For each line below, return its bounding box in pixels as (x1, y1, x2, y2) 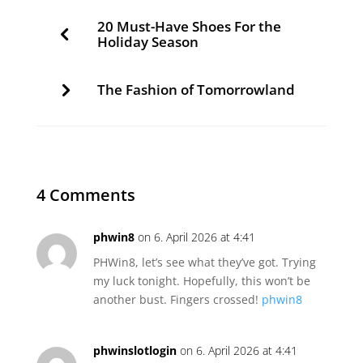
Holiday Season (96, 32, 199, 51)
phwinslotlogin (92, 343, 177, 358)
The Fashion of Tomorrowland (96, 80, 295, 99)
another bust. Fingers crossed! (92, 292, 262, 307)
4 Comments (36, 184, 135, 206)
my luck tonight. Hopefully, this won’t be (92, 273, 310, 288)
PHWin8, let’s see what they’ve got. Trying (92, 254, 316, 270)
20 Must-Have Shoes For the (96, 17, 281, 36)
